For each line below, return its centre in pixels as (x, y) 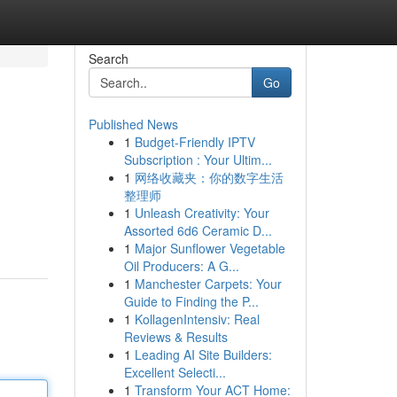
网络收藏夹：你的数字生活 (209, 177)
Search (108, 58)
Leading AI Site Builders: (203, 354)
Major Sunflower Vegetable (210, 248)
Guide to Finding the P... (191, 301)
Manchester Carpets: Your (208, 284)
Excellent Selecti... (175, 372)
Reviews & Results (175, 337)
